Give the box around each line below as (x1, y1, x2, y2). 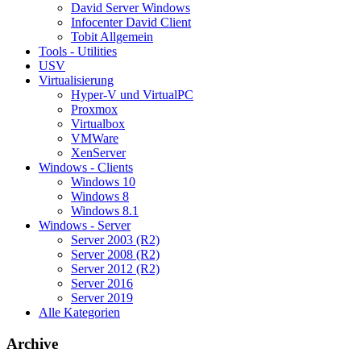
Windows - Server (39, 218, 131, 233)
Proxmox (71, 102, 118, 117)
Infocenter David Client (71, 15, 191, 30)
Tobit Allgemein (71, 30, 153, 44)
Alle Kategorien (39, 305, 120, 320)
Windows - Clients (39, 160, 133, 175)
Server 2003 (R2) (71, 233, 160, 247)
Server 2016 (71, 276, 133, 291)
